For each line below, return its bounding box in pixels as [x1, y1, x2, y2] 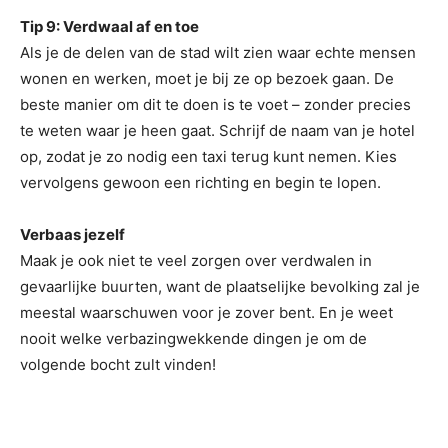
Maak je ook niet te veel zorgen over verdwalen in [20, 251, 372, 270]
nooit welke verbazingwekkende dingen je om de [20, 329, 367, 348]
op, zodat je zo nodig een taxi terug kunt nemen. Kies [20, 147, 397, 166]
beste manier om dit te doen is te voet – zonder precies [20, 95, 411, 114]
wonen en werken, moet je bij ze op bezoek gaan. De [20, 69, 394, 88]
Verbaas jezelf [20, 225, 125, 244]
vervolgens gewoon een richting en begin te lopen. [20, 173, 381, 192]
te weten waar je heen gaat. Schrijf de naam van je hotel [20, 121, 415, 140]
